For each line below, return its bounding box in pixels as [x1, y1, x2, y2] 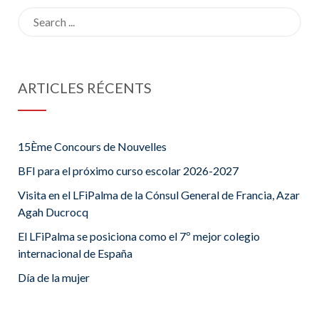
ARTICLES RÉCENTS [18, 79, 152, 97]
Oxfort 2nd [198, 33, 253, 48]
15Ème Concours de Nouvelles [18, 140, 167, 154]
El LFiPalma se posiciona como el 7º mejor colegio [18, 229, 260, 244]
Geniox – [198, 11, 241, 25]
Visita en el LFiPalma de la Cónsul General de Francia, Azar [18, 188, 300, 202]
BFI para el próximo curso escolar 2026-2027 [18, 164, 239, 178]
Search [17, 8, 50, 22]
